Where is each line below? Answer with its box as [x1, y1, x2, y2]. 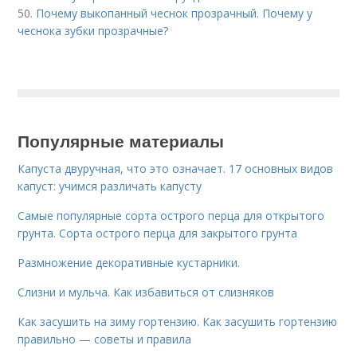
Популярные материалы [18, 128, 225, 152]
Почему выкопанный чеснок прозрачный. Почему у [36, 6, 313, 21]
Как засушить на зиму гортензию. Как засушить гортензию [18, 314, 338, 329]
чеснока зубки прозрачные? [18, 23, 169, 38]
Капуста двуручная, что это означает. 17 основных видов [18, 161, 334, 176]
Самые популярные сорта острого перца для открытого [18, 208, 325, 223]
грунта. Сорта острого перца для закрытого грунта [18, 226, 298, 241]
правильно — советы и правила [18, 331, 192, 347]
